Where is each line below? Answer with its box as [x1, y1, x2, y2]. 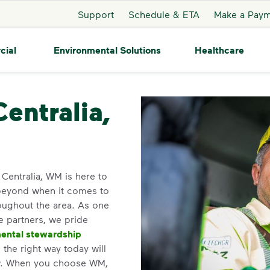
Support [77, 8, 114, 20]
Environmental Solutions [53, 43, 161, 56]
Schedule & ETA [128, 8, 199, 20]
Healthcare [194, 44, 244, 56]
